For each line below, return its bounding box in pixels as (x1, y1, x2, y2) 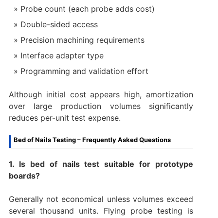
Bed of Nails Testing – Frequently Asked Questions (13, 136, 171, 144)
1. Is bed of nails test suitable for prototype (8, 159, 194, 169)
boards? (8, 171, 40, 181)
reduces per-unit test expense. (8, 113, 121, 123)
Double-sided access (20, 19, 98, 30)
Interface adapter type (20, 51, 104, 61)
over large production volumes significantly (8, 101, 194, 111)
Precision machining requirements (20, 35, 145, 45)
